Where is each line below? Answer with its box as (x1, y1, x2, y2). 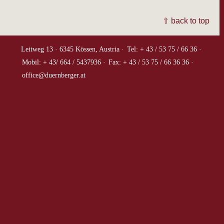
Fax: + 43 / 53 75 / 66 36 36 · (108, 58, 193, 66)
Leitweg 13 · (21, 45, 57, 53)
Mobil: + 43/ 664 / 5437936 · (22, 58, 105, 66)
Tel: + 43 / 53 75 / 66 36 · (127, 45, 201, 53)
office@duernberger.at (22, 71, 85, 79)
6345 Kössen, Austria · (59, 45, 124, 53)
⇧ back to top (162, 16, 210, 25)
